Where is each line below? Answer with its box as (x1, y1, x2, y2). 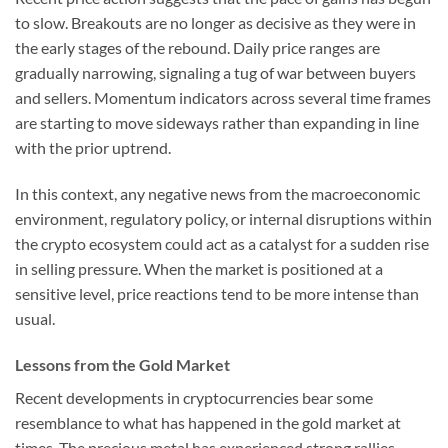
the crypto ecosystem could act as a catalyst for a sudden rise (15, 234, 429, 254)
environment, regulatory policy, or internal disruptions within (15, 209, 432, 229)
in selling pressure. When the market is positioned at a (15, 259, 383, 279)
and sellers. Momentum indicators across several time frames (15, 88, 431, 108)
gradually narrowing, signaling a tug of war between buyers (15, 63, 416, 83)
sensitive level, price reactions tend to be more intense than (15, 284, 419, 304)
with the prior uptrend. (15, 138, 171, 158)
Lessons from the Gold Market (15, 355, 230, 375)
